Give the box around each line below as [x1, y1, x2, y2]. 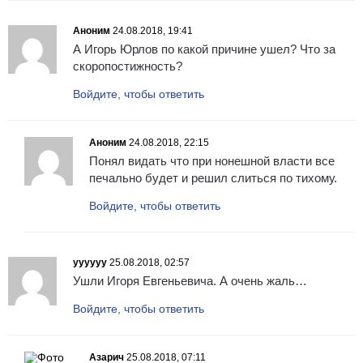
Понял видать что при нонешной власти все [89, 154, 335, 169]
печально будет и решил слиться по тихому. [89, 171, 337, 186]
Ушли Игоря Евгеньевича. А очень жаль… [73, 274, 307, 288]
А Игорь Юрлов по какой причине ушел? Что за [73, 42, 335, 57]
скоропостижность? [73, 59, 182, 74]
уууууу [73, 257, 107, 269]
